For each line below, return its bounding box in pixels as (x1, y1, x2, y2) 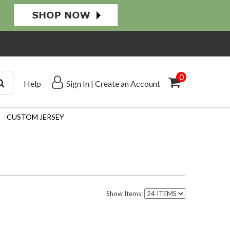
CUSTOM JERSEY (7, 112, 64, 121)
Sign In (66, 79, 90, 88)
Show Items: (106, 189, 144, 198)
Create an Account (95, 79, 161, 88)
